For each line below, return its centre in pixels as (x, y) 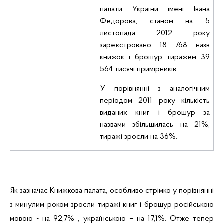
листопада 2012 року (155, 33)
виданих (114, 113)
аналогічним (190, 89)
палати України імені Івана (155, 9)
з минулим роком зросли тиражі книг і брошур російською (112, 205)
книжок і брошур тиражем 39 (155, 57)
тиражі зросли (124, 137)
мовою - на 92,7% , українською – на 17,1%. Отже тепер (112, 219)
